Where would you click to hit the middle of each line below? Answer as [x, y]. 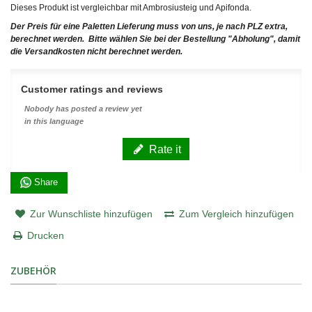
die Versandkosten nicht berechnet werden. [96, 51]
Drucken [46, 235]
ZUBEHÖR [33, 270]
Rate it [164, 149]
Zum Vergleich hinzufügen [237, 213]
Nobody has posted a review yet [83, 108]
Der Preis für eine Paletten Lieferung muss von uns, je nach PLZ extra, [149, 26]
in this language [54, 121]
